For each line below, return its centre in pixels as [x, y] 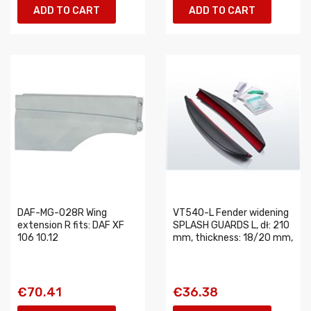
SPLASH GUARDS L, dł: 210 [231, 225]
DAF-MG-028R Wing [62, 213]
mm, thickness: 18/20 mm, [233, 238]
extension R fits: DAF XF [71, 225]
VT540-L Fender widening [231, 213]
